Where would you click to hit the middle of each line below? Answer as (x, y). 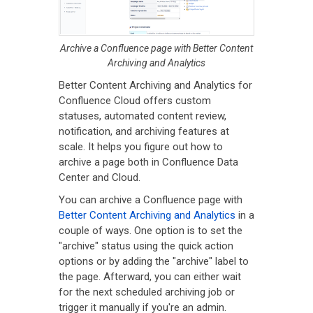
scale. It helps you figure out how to (141, 146)
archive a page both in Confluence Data (148, 162)
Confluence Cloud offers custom (135, 100)
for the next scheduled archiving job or (147, 292)
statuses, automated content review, (143, 116)
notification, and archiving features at (144, 131)
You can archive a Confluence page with (151, 199)
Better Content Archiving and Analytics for (155, 85)
